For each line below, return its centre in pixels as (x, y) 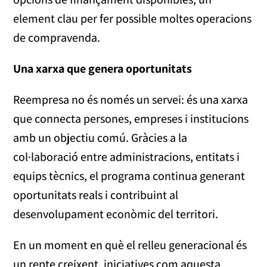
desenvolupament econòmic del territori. (116, 214)
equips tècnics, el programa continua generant (129, 176)
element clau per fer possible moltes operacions (133, 19)
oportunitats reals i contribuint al (96, 195)
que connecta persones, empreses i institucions (131, 119)
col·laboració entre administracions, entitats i (127, 157)
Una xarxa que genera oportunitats (103, 69)
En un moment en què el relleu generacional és (130, 245)
